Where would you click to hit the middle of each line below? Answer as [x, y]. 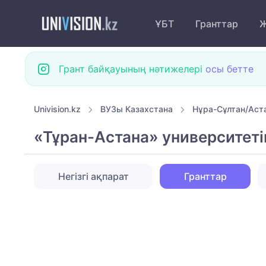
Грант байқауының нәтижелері [132, 69]
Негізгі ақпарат [93, 177]
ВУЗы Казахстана [137, 109]
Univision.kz [57, 109]
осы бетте [229, 69]
